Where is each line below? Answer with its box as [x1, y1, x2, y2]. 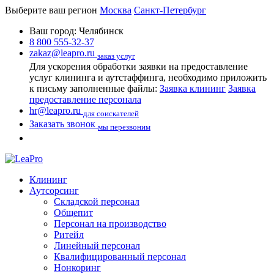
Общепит [54, 207, 93, 218]
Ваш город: [29, 26, 79, 36]
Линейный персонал [54, 240, 140, 251]
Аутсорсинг [29, 185, 79, 196]
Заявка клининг [160, 83, 226, 94]
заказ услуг [97, 51, 135, 61]
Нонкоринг [54, 262, 101, 273]
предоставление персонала [29, 94, 141, 105]
